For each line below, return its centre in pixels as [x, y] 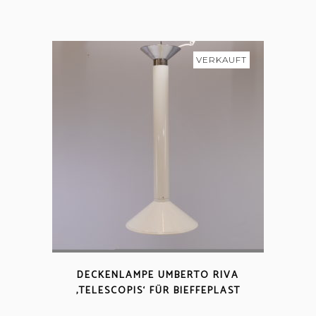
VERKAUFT [221, 60]
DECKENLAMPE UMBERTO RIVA [158, 275]
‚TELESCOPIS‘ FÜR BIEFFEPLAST [158, 291]
